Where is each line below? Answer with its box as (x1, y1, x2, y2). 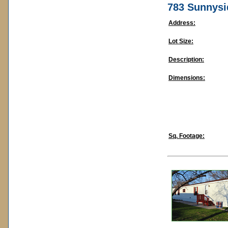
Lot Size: (168, 38, 193, 45)
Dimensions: (168, 74, 205, 81)
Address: (168, 19, 195, 26)
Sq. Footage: (168, 132, 205, 139)
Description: (168, 56, 204, 63)
